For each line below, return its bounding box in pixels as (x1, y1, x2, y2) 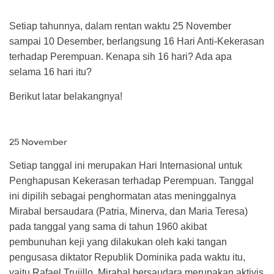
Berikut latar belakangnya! (9, 91, 122, 102)
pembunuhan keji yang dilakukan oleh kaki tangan (9, 236, 227, 247)
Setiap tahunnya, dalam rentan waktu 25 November (9, 21, 231, 32)
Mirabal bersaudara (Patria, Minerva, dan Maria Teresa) (9, 206, 248, 217)
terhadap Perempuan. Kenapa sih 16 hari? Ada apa (9, 51, 232, 62)
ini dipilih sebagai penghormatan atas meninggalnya (9, 190, 236, 201)
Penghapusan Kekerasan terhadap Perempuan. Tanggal (9, 175, 254, 186)
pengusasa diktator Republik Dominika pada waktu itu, (9, 251, 245, 262)
